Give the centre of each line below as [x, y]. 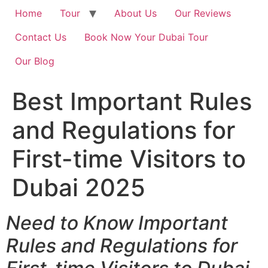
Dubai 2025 [79, 188]
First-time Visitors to [129, 159]
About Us [135, 13]
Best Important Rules [132, 101]
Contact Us [41, 37]
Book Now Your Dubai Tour [146, 37]
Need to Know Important [117, 223]
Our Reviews [203, 13]
